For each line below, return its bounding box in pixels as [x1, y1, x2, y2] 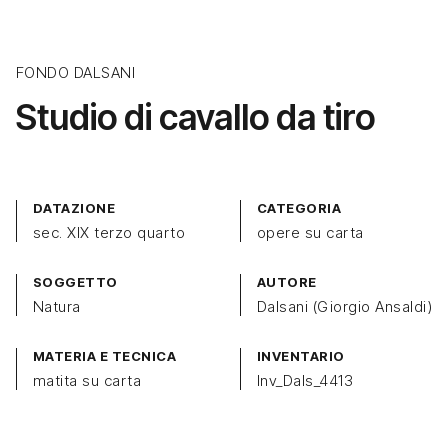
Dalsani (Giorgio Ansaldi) [257, 297, 432, 317]
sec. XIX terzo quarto [33, 223, 186, 243]
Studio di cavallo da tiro [16, 96, 375, 139]
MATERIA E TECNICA [33, 348, 177, 365]
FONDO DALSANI [16, 63, 136, 83]
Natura [33, 297, 81, 317]
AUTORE [257, 274, 317, 291]
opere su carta [257, 223, 364, 243]
